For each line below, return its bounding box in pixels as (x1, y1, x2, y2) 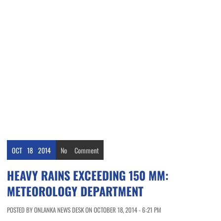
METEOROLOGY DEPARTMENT (7, 182, 144, 200)
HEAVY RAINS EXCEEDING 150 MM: (7, 166, 169, 184)
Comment (74, 145, 99, 156)
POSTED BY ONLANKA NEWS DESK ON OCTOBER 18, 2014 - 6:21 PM (7, 205, 161, 215)
